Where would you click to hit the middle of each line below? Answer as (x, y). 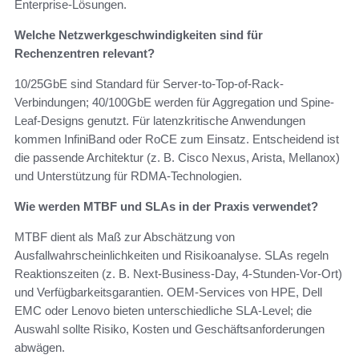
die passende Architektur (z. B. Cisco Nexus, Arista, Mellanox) (177, 158)
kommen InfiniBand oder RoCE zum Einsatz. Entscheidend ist (177, 139)
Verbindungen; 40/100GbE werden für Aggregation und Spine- (174, 103)
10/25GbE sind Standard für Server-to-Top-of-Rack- (149, 84)
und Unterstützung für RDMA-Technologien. (128, 176)
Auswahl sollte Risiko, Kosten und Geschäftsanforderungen (169, 329)
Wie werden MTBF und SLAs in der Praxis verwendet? (166, 207)
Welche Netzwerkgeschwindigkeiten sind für (139, 35)
